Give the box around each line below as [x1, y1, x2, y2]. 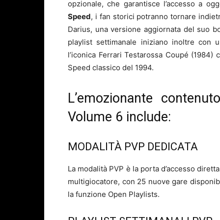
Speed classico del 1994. [68, 63, 154, 73]
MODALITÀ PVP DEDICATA [68, 140, 198, 153]
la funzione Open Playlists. [68, 190, 160, 199]
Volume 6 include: [68, 109, 171, 125]
